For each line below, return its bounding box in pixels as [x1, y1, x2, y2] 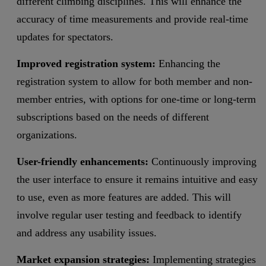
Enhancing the [156, 57, 220, 69]
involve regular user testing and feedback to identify [17, 208, 242, 221]
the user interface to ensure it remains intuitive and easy [17, 173, 258, 185]
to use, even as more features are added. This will [17, 191, 231, 203]
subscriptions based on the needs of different [17, 110, 209, 123]
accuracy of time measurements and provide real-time [17, 12, 248, 25]
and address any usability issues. [17, 226, 157, 239]
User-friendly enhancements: [17, 155, 148, 167]
